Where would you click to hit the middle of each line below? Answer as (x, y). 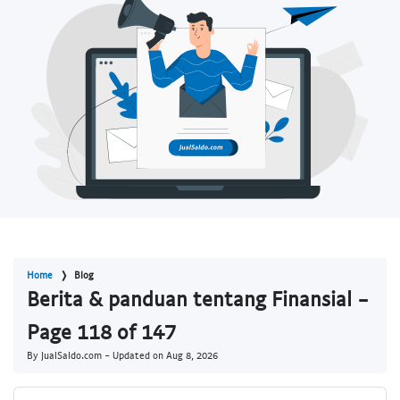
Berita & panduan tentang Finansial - (198, 299)
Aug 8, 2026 (192, 355)
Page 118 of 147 (101, 332)
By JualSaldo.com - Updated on (96, 355)
